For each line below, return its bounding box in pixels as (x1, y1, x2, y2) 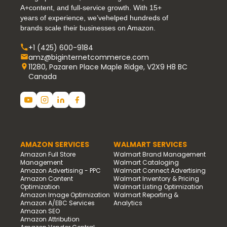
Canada (28, 71, 57, 82)
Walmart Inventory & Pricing (113, 174, 199, 183)
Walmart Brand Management (113, 149, 206, 159)
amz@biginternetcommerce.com (28, 52, 149, 62)
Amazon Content (20, 174, 73, 183)
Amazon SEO (20, 206, 60, 215)
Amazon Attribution (20, 214, 80, 223)
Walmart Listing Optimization (113, 182, 203, 191)
